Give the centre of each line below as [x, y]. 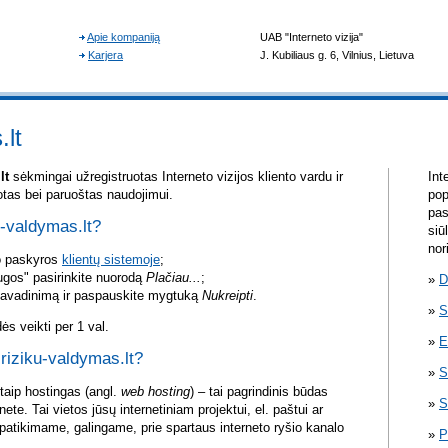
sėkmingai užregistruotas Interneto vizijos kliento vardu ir [176, 176]
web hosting [155, 392]
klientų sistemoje [111, 260]
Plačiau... [173, 278]
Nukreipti [227, 296]
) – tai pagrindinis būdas [259, 392]
